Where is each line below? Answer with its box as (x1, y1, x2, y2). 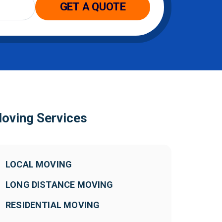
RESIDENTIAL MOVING (5, 200, 100, 211)
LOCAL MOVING (5, 159, 72, 170)
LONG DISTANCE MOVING (5, 179, 113, 190)
